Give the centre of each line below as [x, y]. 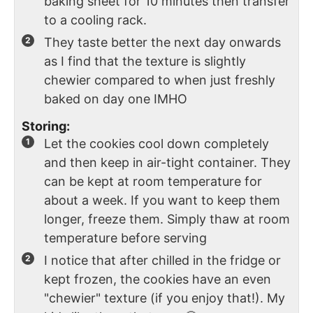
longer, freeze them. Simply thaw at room [167, 219]
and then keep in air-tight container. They [167, 163]
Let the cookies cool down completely [156, 144]
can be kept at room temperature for [153, 182]
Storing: [46, 126]
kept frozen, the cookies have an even [158, 279]
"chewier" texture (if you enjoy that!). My [165, 298]
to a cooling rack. [95, 20]
